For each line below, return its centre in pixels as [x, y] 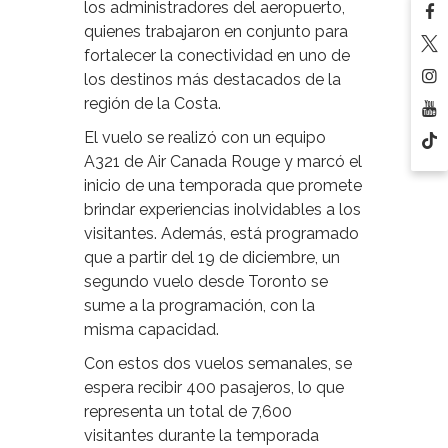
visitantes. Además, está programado [221, 234]
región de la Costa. [152, 104]
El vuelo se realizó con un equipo [205, 138]
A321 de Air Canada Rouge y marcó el [223, 162]
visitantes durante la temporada [201, 436]
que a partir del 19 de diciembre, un [212, 258]
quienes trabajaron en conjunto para [216, 32]
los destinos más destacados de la [212, 80]
